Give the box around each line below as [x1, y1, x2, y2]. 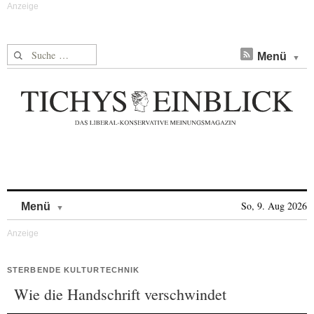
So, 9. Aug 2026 [241, 199, 307, 212]
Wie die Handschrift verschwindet [14, 284, 226, 304]
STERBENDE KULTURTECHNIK [7, 266, 140, 274]
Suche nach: [7, 45, 61, 60]
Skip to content [64, 193, 137, 205]
